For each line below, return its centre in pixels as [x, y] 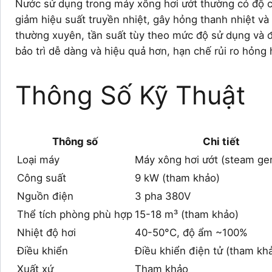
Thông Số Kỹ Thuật [130, 95]
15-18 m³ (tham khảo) [187, 214]
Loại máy [38, 159]
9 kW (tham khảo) [177, 178]
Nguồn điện [45, 196]
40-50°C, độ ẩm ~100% [191, 232]
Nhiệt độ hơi [46, 232]
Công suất [42, 178]
